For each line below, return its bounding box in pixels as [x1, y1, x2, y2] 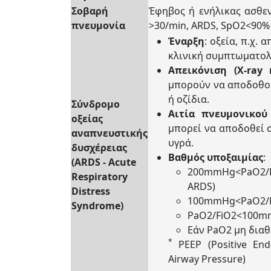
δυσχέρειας [71, 141, 127, 154]
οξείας [71, 112, 103, 125]
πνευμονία [71, 19, 125, 32]
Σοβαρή [71, 4, 108, 18]
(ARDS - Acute [71, 155, 136, 169]
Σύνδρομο [71, 97, 120, 111]
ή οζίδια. [168, 93, 209, 106]
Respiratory [71, 170, 128, 183]
